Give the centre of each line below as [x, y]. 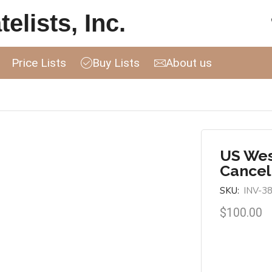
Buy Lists [116, 63]
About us [189, 63]
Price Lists [39, 63]
